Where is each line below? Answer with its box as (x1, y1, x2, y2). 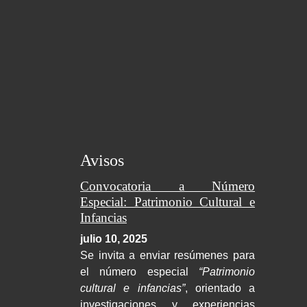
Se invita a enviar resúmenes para (80, 249, 255, 262)
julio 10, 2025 (80, 233, 147, 245)
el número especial (80, 266, 199, 278)
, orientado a (184, 282, 255, 295)
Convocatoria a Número (80, 179, 255, 194)
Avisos (80, 151, 124, 170)
